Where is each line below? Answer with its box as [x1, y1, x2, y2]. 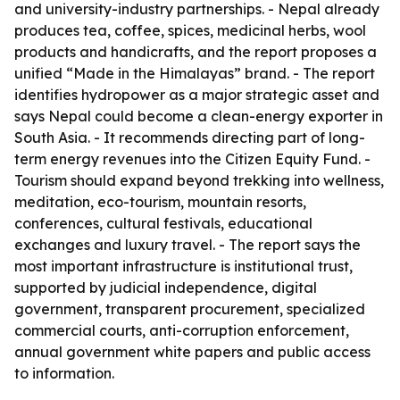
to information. [14, 364, 114, 382]
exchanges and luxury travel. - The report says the [14, 236, 361, 254]
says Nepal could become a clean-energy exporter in [14, 107, 383, 125]
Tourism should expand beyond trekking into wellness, [14, 171, 384, 189]
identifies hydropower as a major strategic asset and [14, 86, 379, 104]
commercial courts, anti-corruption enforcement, [14, 321, 349, 339]
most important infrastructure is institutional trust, [14, 257, 353, 275]
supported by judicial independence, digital [14, 279, 317, 296]
